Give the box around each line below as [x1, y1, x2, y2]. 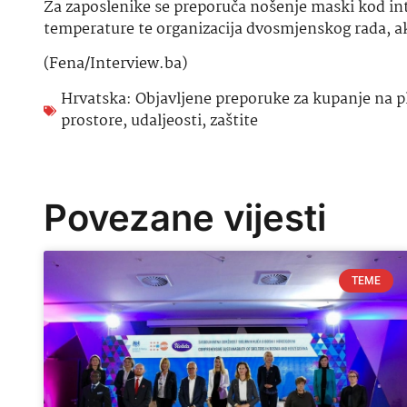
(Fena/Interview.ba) [44, 52, 187, 77]
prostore [61, 108, 123, 134]
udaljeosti [131, 108, 202, 134]
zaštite [210, 108, 258, 134]
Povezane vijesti [44, 194, 326, 240]
